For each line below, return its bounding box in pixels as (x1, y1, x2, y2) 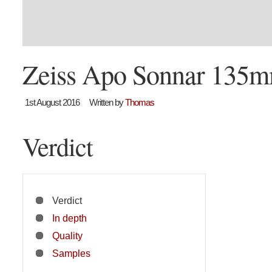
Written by (89, 97, 125, 108)
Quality (52, 230, 83, 242)
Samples (52, 248, 90, 259)
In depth (52, 212, 87, 224)
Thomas (125, 97, 154, 108)
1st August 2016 (25, 97, 80, 108)
